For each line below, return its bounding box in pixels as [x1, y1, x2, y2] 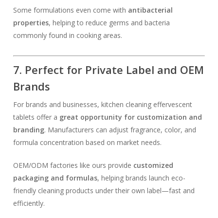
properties [13, 18, 49, 27]
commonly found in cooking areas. [13, 31, 122, 40]
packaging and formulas [13, 173, 97, 182]
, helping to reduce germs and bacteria [48, 18, 170, 27]
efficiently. [13, 199, 45, 208]
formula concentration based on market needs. [13, 138, 162, 147]
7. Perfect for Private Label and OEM [13, 62, 204, 77]
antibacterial [127, 5, 173, 15]
